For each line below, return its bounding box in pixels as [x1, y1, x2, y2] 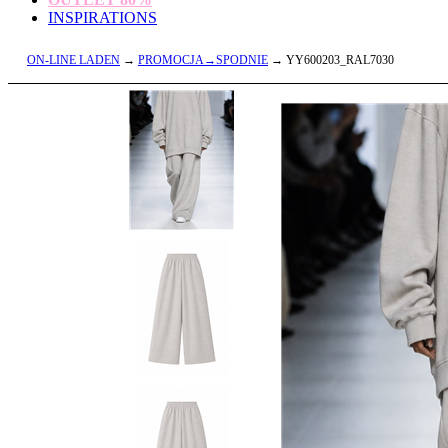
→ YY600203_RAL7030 [268, 53, 394, 67]
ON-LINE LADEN [27, 53, 120, 67]
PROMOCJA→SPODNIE [138, 53, 268, 67]
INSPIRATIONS [48, 9, 157, 26]
